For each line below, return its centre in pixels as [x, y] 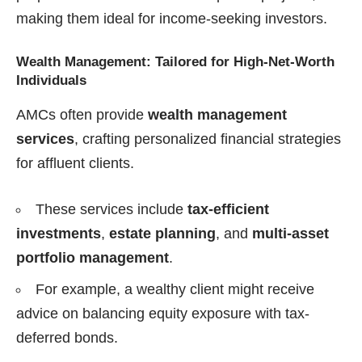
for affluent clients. [75, 163]
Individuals [51, 80]
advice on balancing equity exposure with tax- [163, 313]
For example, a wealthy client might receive [175, 289]
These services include [112, 209]
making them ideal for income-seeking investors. [172, 18]
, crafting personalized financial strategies [208, 139]
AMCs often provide [82, 114]
